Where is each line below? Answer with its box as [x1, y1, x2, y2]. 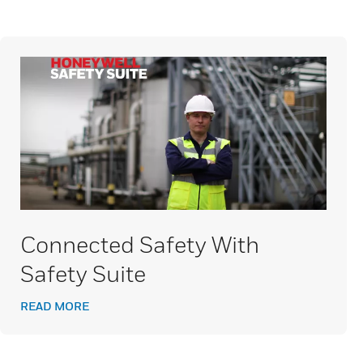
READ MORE [20, 299, 89, 313]
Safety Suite [20, 260, 146, 287]
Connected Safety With [20, 231, 259, 258]
